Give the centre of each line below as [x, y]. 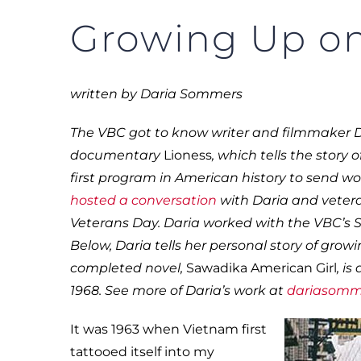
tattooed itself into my [142, 352]
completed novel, [128, 268]
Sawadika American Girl [261, 268]
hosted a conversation [143, 200]
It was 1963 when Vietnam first [168, 329]
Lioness [188, 155]
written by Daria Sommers [156, 94]
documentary [117, 155]
